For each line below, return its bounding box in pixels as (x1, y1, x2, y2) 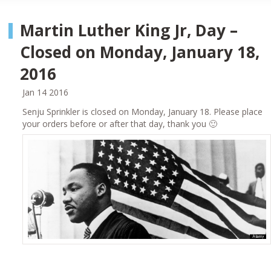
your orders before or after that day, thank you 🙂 (22, 118, 218, 130)
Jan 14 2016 (22, 87, 69, 99)
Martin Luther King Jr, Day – (20, 19, 238, 42)
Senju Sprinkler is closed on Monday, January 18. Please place (22, 106, 263, 118)
